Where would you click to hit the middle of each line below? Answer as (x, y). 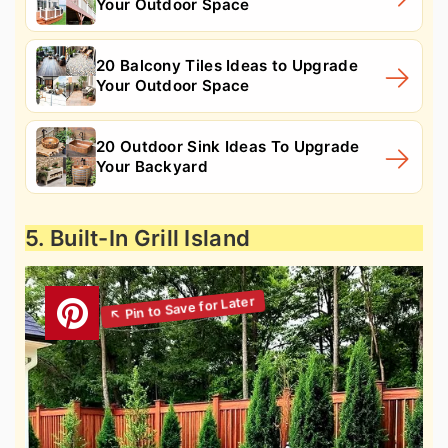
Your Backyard (152, 166)
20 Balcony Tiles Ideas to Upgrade (227, 65)
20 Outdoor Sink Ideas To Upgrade (228, 146)
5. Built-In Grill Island (138, 238)
